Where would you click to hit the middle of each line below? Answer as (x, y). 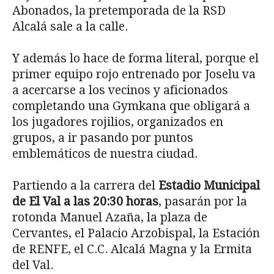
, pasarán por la (203, 201)
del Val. (33, 265)
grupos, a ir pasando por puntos (103, 138)
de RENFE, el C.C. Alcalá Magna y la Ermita (132, 249)
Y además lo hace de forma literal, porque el (135, 58)
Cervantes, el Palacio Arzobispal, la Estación (136, 233)
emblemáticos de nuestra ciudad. (105, 154)
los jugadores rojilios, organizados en (118, 122)
